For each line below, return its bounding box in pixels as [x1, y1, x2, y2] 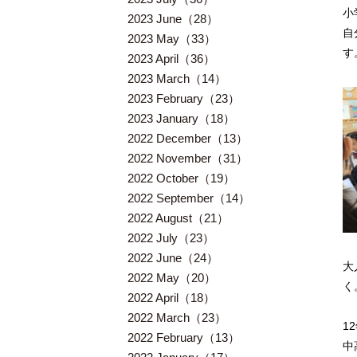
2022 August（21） [127, 211, 229, 225]
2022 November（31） [127, 151, 248, 165]
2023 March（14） [127, 72, 226, 85]
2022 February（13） [127, 331, 240, 344]
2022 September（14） [127, 191, 250, 205]
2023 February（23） [127, 92, 240, 105]
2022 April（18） [127, 291, 215, 304]
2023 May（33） [127, 32, 216, 45]
